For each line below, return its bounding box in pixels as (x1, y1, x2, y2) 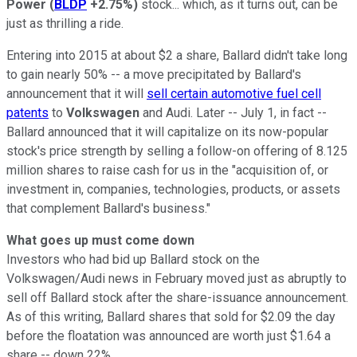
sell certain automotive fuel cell (147, 85, 321, 101)
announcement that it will (6, 85, 147, 101)
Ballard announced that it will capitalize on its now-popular (6, 124, 328, 139)
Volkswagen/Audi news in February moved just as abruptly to (6, 270, 347, 286)
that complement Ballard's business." (6, 200, 210, 216)
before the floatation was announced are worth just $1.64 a (6, 328, 331, 343)
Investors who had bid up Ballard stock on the (6, 251, 260, 267)
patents (6, 104, 49, 120)
